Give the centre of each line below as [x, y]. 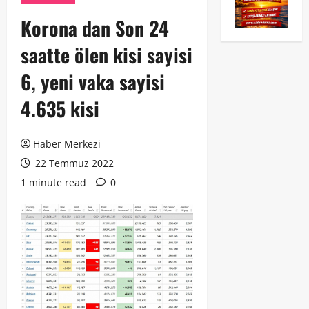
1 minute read [53, 183]
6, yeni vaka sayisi [93, 82]
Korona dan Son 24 [95, 28]
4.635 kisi [60, 109]
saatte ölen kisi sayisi [107, 55]
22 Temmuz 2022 [73, 163]
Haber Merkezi [67, 144]
